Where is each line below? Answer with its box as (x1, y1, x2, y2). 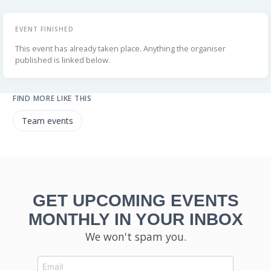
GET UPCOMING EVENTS (32, 191, 239, 210)
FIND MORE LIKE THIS (13, 93, 92, 103)
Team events (22, 114, 73, 126)
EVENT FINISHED (15, 24, 74, 33)
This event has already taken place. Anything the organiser (15, 42, 226, 54)
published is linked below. (15, 54, 110, 65)
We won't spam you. (85, 229, 186, 244)
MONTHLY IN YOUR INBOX (28, 209, 243, 229)
